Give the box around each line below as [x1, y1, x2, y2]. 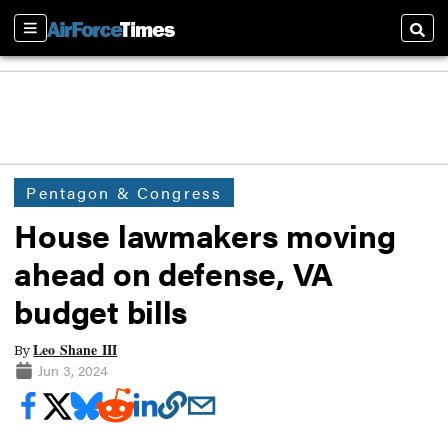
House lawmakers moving [14, 212, 396, 258]
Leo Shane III [33, 338, 118, 360]
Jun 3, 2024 [37, 359, 108, 380]
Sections [23, 26, 73, 48]
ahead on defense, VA [14, 250, 334, 296]
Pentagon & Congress [26, 180, 223, 204]
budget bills [14, 288, 189, 334]
